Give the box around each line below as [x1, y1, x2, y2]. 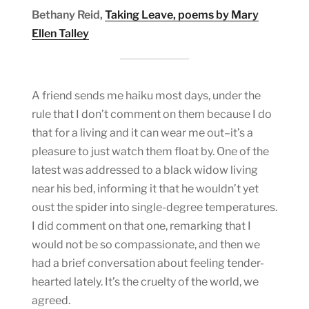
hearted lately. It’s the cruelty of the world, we [32, 275, 259, 288]
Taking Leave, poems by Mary [105, 8, 259, 21]
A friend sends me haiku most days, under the [32, 88, 261, 102]
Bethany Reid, [32, 8, 105, 21]
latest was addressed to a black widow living [32, 163, 258, 177]
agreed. [32, 293, 70, 307]
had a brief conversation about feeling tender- [32, 256, 264, 270]
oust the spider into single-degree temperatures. [32, 200, 277, 214]
